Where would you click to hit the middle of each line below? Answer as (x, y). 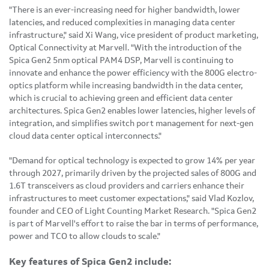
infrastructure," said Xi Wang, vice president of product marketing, (134, 35)
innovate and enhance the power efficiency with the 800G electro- (133, 73)
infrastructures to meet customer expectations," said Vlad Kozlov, (131, 198)
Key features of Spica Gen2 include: (90, 262)
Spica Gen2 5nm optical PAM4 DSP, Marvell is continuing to (121, 60)
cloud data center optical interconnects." (85, 136)
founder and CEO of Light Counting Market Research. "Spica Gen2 (133, 211)
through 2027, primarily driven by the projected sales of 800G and (133, 173)
